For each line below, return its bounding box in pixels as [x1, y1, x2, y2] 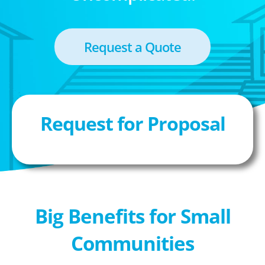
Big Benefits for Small [34, 203, 231, 230]
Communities [71, 230, 194, 257]
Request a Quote [84, 38, 181, 56]
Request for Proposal [40, 111, 225, 136]
